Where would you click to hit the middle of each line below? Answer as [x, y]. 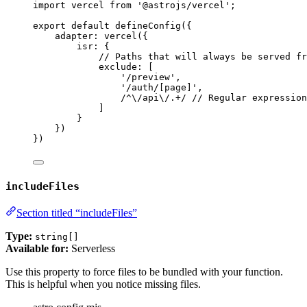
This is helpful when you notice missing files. [103, 284]
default [90, 26]
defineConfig [148, 26]
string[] [57, 237]
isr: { [93, 47]
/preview [148, 77]
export [49, 26]
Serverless [92, 249]
